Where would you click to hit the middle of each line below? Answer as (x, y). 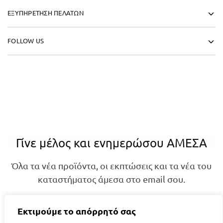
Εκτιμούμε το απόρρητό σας (77, 211)
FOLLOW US (26, 41)
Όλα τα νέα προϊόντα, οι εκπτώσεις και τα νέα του (111, 166)
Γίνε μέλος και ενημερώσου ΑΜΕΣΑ (111, 143)
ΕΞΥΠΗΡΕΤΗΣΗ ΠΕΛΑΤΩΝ (46, 13)
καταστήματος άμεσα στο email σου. (111, 179)
